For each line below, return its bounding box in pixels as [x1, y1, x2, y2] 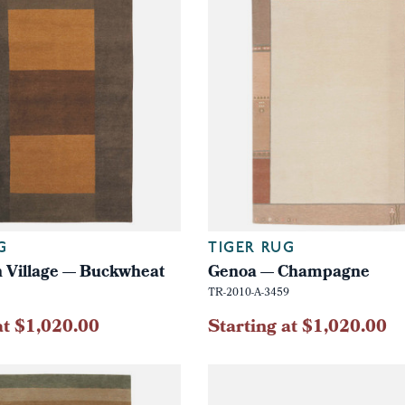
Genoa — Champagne [207, 259, 370, 287]
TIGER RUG [207, 240, 296, 256]
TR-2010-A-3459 [207, 284, 289, 303]
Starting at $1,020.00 [207, 312, 387, 344]
